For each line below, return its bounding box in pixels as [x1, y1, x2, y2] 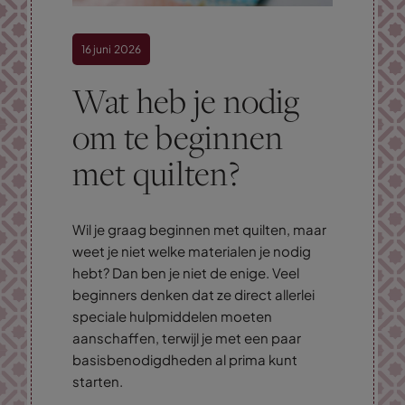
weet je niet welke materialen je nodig [72, 241, 311, 259]
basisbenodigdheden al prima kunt [72, 350, 297, 368]
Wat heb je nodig [72, 77, 300, 125]
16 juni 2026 [81, 42, 141, 56]
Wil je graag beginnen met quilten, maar [72, 220, 326, 238]
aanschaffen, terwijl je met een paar [72, 328, 301, 346]
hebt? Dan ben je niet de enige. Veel [72, 263, 299, 281]
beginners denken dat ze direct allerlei [72, 285, 315, 303]
